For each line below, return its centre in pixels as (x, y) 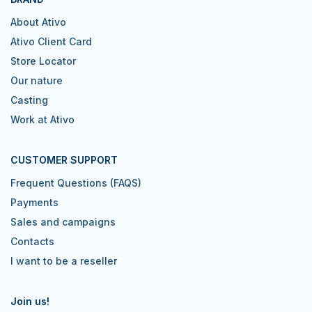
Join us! (30, 302)
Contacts (32, 242)
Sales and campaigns (63, 222)
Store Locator (43, 61)
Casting (29, 100)
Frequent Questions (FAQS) (76, 183)
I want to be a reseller (64, 261)
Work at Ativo (42, 120)
